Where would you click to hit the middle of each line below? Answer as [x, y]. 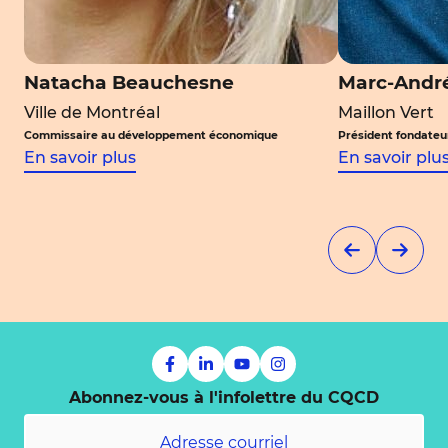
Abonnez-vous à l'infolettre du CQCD [224, 397]
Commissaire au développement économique [151, 135]
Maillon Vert [385, 112]
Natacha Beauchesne [129, 82]
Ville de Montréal [92, 112]
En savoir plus [80, 157]
